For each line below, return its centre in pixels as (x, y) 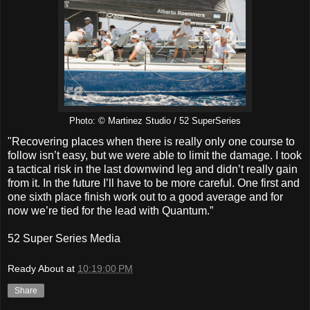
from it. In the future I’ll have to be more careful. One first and (154, 183)
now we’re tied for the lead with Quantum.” (110, 210)
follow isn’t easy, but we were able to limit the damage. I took (155, 155)
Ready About (36, 268)
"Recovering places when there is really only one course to (151, 141)
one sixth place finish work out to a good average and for (145, 197)
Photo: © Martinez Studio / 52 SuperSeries (155, 121)
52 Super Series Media (64, 238)
